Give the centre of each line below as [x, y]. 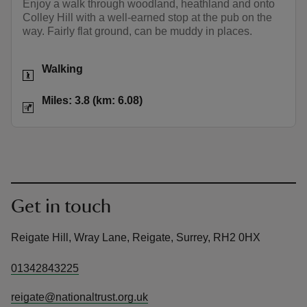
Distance [44, 95]
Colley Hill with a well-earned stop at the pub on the [147, 17]
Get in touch [61, 206]
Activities [45, 63]
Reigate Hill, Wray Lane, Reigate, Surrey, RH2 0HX [136, 237]
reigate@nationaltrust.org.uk [79, 297]
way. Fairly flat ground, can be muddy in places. [137, 31]
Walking [62, 69]
